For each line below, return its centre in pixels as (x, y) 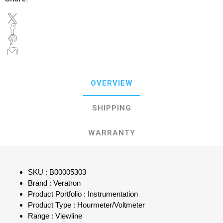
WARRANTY (111, 133)
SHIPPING (111, 108)
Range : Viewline (55, 216)
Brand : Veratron (54, 183)
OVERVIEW (111, 83)
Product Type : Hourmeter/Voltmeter (86, 205)
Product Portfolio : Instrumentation (83, 194)
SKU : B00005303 (57, 172)
